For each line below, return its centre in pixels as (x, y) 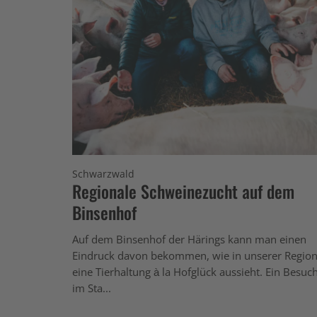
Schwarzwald (103, 173)
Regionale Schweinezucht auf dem (183, 191)
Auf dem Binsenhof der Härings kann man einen (189, 239)
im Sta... (92, 288)
